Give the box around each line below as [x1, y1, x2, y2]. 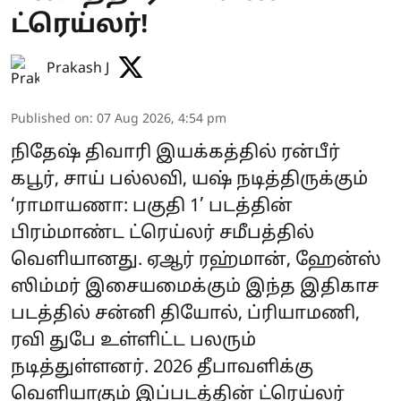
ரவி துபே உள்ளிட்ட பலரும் [11, 329, 256, 352]
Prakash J [47, 59, 109, 78]
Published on [11, 111, 90, 127]
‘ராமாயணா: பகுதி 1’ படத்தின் [11, 195, 293, 218]
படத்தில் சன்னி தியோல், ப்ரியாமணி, [11, 303, 360, 325]
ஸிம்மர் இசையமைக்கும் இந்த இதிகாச [11, 276, 379, 298]
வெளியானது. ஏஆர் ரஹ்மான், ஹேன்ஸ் [11, 249, 381, 271]
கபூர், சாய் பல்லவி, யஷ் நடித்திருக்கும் [11, 168, 368, 191]
